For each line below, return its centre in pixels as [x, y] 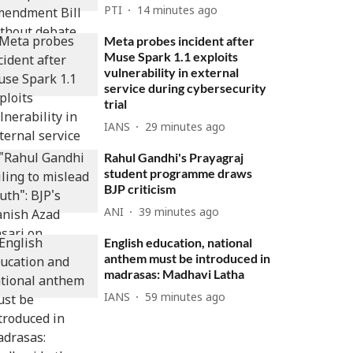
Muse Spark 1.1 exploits [171, 56]
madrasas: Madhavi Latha [175, 274]
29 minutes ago [186, 128]
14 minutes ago [178, 11]
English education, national [178, 242]
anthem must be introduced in [188, 258]
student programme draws [178, 173]
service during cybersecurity [186, 88]
